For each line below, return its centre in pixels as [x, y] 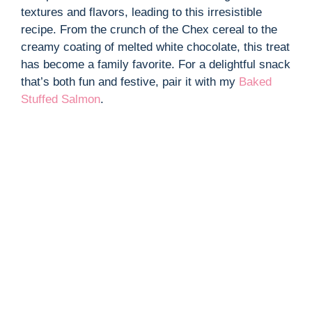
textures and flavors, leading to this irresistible [141, 13]
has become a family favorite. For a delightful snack [156, 65]
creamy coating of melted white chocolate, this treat [155, 47]
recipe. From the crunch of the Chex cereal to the [149, 30]
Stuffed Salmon [61, 100]
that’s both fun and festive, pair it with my [130, 82]
